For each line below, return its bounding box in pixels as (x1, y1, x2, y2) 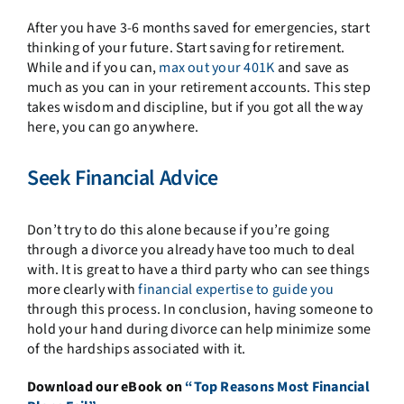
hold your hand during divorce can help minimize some (26, 319, 372, 340)
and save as (274, 58, 350, 78)
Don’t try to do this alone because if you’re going (26, 220, 329, 241)
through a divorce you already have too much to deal (26, 240, 355, 261)
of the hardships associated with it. (26, 339, 246, 360)
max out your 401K (159, 58, 275, 78)
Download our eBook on (26, 377, 186, 398)
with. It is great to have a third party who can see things (26, 260, 370, 280)
